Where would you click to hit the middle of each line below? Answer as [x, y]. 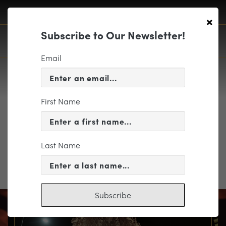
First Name [61, 101]
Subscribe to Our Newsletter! [113, 35]
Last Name [61, 145]
